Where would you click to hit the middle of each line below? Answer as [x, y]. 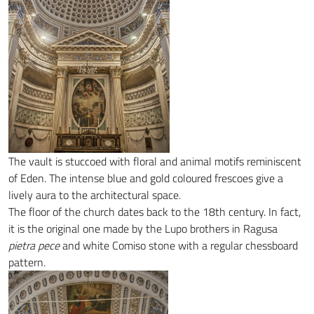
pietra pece [34, 245]
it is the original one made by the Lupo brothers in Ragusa [143, 228]
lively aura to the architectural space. [95, 195]
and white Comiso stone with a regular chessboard [179, 245]
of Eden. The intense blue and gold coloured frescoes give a [146, 178]
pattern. [27, 262]
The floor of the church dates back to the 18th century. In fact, [155, 212]
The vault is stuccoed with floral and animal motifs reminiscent [155, 161]
